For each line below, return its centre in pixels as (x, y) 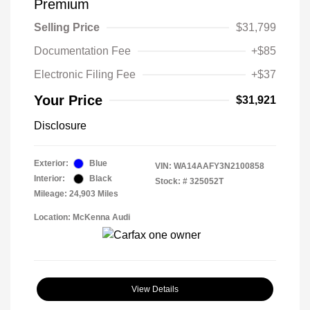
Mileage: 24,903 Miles (76, 194)
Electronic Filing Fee (85, 74)
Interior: (49, 179)
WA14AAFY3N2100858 (219, 166)
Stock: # (171, 181)
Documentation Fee (82, 51)
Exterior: (51, 163)
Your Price (68, 100)
